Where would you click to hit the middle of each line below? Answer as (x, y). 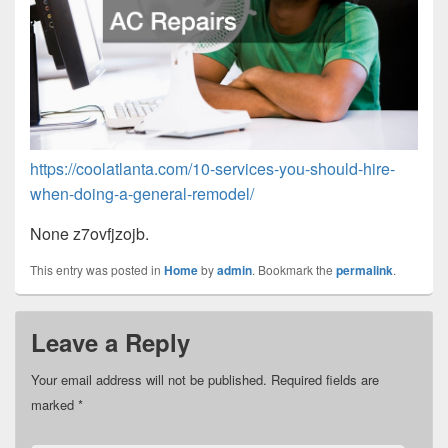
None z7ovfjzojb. (89, 234)
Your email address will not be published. (149, 380)
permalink (364, 270)
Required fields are (325, 380)
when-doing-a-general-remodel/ (142, 194)
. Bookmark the (294, 270)
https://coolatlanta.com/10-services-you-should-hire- (212, 169)
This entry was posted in (97, 270)
